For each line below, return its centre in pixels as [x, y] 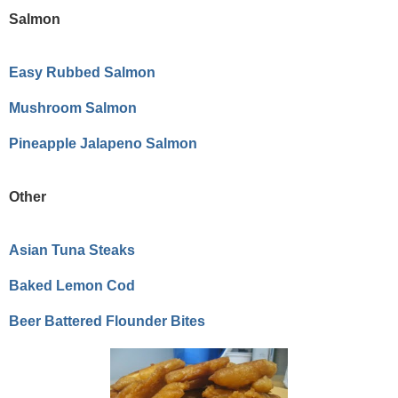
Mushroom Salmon [73, 108]
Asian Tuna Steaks [72, 251]
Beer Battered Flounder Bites [107, 322]
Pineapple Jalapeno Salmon [103, 144]
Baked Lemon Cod [72, 286]
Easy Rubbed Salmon [82, 73]
